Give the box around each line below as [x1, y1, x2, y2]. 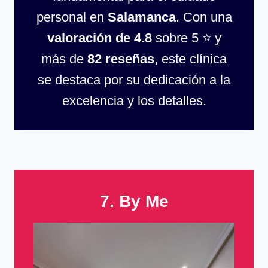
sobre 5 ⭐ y [151, 30, 221, 45]
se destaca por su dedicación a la [38, 72, 230, 87]
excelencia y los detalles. [62, 93, 206, 108]
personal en [36, 9, 108, 25]
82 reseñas [87, 51, 154, 66]
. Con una [175, 9, 232, 25]
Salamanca [107, 9, 176, 25]
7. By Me [99, 191, 169, 211]
